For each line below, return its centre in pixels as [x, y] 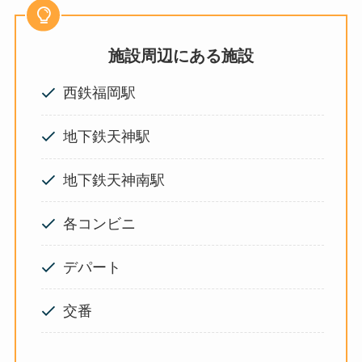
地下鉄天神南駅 [122, 180]
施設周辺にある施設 [181, 55]
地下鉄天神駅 [114, 137]
